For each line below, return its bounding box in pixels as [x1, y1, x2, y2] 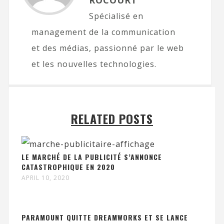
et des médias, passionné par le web [31, 42, 184, 53]
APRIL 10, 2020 [21, 173, 69, 182]
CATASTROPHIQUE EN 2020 [21, 161, 115, 172]
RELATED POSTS [71, 109, 153, 127]
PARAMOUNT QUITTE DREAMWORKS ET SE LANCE [21, 211, 188, 222]
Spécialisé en [88, 10, 143, 21]
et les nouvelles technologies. [31, 58, 156, 69]
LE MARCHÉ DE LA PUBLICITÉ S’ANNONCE [21, 151, 162, 162]
